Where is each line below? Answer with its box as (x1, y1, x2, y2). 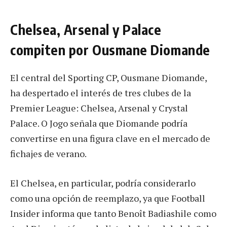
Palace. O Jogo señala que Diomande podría (10, 117, 187, 130)
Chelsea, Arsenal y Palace (10, 21, 162, 39)
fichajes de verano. (10, 147, 87, 160)
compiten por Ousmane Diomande (10, 41, 210, 59)
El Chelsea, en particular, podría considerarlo (10, 176, 196, 189)
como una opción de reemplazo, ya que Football (10, 192, 205, 204)
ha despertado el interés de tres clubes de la (10, 87, 191, 99)
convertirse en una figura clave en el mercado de (10, 132, 210, 145)
